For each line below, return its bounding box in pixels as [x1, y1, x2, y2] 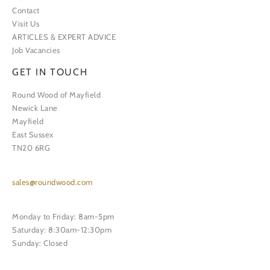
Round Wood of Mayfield [12, 90, 101, 100]
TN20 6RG [12, 143, 50, 153]
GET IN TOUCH [12, 66, 88, 78]
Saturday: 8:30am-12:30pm [12, 225, 111, 235]
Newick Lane [12, 103, 58, 113]
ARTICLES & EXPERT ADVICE [12, 32, 116, 42]
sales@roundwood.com [12, 177, 93, 187]
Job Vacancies [12, 45, 60, 55]
